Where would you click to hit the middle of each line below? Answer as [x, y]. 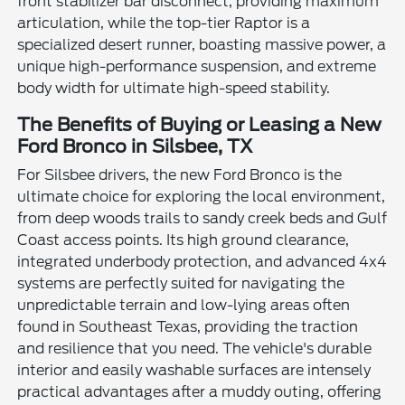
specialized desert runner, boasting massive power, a [202, 44]
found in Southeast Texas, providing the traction [188, 326]
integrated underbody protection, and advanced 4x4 [202, 261]
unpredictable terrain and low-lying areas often [184, 305]
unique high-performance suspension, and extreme [197, 66]
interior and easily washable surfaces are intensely [194, 370]
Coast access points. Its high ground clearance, [184, 240]
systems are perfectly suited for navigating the [181, 283]
